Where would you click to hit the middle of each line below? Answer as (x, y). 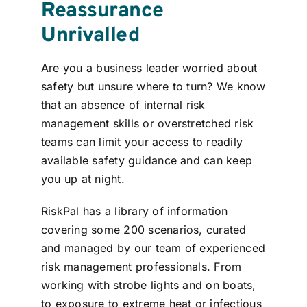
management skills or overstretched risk (147, 124)
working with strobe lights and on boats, (148, 285)
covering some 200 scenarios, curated (144, 230)
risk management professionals (124, 267)
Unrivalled (90, 36)
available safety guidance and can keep (147, 161)
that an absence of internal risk (123, 105)
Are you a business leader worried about (149, 68)
